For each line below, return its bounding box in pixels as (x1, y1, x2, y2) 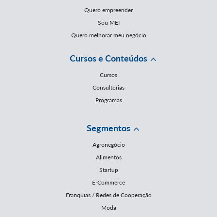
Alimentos (95, 154, 122, 161)
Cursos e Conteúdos (70, 53, 147, 64)
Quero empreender (84, 6, 133, 14)
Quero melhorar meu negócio (71, 31, 146, 39)
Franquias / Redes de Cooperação (65, 191, 152, 199)
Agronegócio (92, 141, 125, 149)
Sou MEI (97, 19, 120, 27)
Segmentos (87, 123, 130, 134)
